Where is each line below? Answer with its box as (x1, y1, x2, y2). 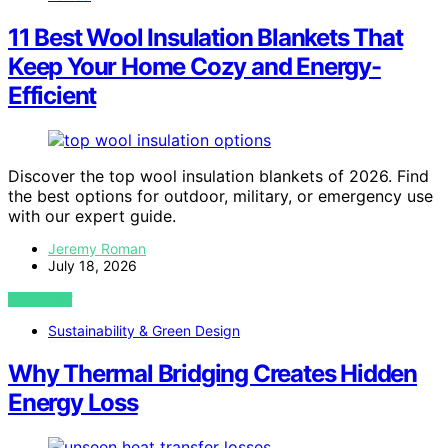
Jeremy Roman (48, 239, 146, 257)
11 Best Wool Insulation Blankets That (8, 22, 403, 52)
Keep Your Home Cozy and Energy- (8, 51, 381, 81)
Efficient (8, 80, 97, 110)
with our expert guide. (8, 205, 176, 226)
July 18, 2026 (48, 256, 137, 274)
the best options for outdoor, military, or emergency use (8, 185, 433, 206)
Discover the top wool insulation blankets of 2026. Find (8, 165, 429, 186)
